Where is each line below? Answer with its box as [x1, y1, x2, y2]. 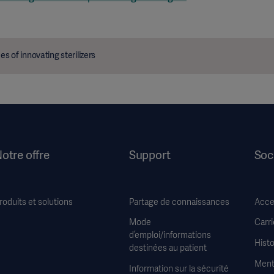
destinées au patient [128, 242, 207, 254]
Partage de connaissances [128, 196, 229, 207]
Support [128, 147, 171, 163]
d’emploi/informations [128, 229, 211, 241]
